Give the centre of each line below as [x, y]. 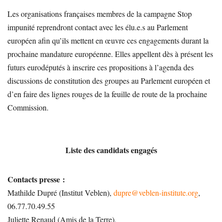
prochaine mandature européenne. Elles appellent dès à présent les [110, 54]
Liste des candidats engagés [111, 150]
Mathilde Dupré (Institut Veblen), [60, 192]
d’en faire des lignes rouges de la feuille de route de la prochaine [107, 94]
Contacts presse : [36, 179]
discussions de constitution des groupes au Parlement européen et [109, 80]
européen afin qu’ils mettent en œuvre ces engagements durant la [108, 40]
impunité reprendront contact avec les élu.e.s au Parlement [98, 27]
